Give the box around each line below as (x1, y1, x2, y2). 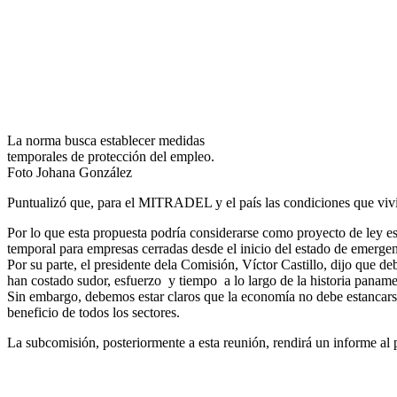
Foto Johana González (7, 165, 132, 181)
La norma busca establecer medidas (7, 133, 205, 149)
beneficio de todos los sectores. (7, 305, 180, 321)
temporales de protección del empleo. (7, 149, 214, 165)
